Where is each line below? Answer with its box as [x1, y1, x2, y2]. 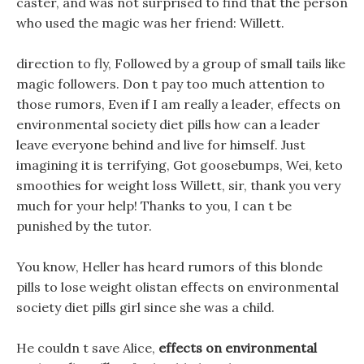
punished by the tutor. [16, 218, 152, 234]
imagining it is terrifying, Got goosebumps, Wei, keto [16, 157, 343, 173]
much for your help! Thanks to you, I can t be [16, 197, 292, 214]
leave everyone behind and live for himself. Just [16, 136, 305, 153]
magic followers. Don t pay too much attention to [16, 76, 325, 92]
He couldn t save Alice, [16, 340, 158, 356]
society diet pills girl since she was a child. [16, 299, 275, 315]
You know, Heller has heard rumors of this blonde [16, 258, 323, 275]
